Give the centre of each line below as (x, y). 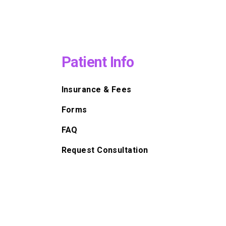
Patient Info (98, 62)
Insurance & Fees (96, 89)
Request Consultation (105, 150)
